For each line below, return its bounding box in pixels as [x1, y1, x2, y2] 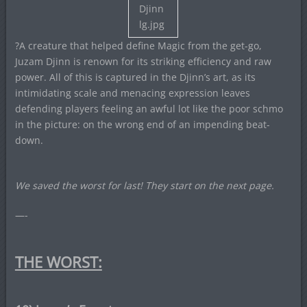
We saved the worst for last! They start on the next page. [14, 179, 274, 192]
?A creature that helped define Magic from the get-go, [14, 39, 262, 52]
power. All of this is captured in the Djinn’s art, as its [14, 71, 256, 84]
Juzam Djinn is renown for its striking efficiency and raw [14, 55, 271, 68]
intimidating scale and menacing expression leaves [14, 86, 250, 99]
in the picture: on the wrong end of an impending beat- [14, 118, 270, 131]
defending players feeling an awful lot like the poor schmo [14, 102, 283, 115]
